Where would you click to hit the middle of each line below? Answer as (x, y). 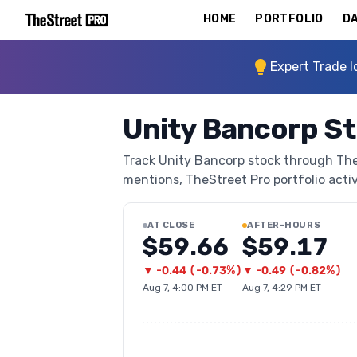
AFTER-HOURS (284, 225)
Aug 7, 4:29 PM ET (282, 288)
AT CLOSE (171, 225)
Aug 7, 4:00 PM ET (182, 288)
